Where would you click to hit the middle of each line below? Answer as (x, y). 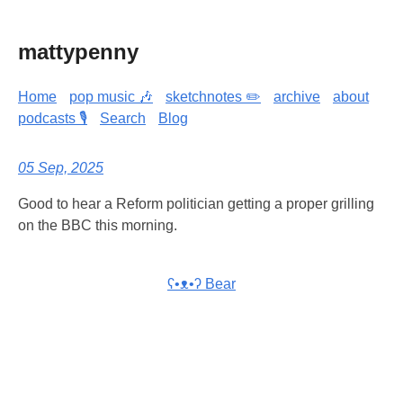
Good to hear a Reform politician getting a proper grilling (196, 203)
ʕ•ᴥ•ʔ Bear (201, 283)
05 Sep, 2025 (61, 167)
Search (123, 118)
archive (297, 96)
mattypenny (78, 51)
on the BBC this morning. (98, 225)
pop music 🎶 (111, 96)
